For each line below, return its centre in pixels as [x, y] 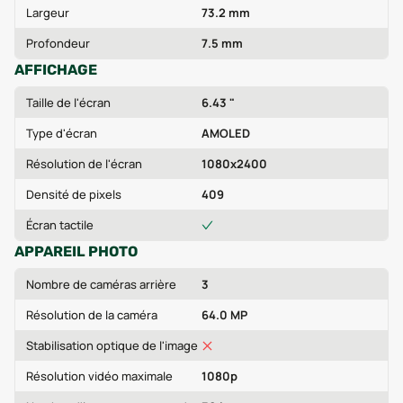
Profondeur [58, 43]
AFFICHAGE [56, 70]
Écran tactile [60, 225]
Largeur [48, 13]
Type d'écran [62, 133]
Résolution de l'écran [84, 164]
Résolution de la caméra [92, 315]
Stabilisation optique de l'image [112, 345]
